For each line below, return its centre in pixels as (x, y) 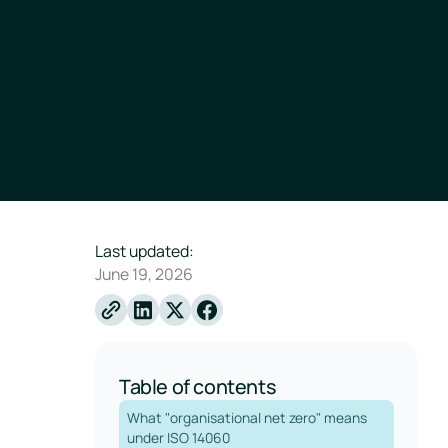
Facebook (251, 323)
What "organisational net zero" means (246, 418)
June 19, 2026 (144, 274)
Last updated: (145, 251)
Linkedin (182, 323)
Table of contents (197, 387)
